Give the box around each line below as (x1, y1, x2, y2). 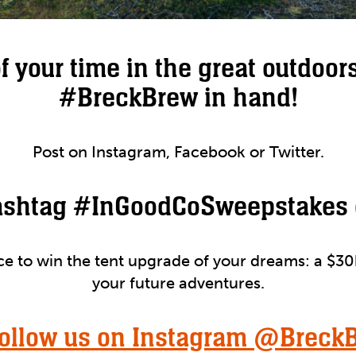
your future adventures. (91, 273, 265, 292)
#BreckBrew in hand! (58, 82, 298, 113)
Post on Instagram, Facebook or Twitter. (32, 142, 324, 161)
